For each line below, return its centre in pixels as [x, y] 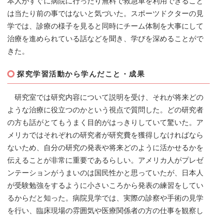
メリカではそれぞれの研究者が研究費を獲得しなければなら [105, 135]
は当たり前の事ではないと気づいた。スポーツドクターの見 [105, 14]
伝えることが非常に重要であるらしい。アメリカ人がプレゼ [105, 160]
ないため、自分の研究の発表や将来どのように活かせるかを [105, 148]
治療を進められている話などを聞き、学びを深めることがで [105, 39]
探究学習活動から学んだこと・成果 [81, 74]
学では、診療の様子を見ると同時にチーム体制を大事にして [105, 26]
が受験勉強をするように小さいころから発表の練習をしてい [105, 186]
